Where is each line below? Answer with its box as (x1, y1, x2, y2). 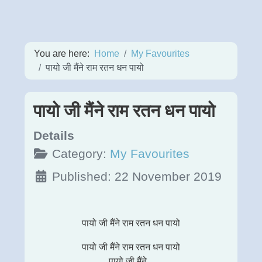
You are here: (33, 48, 94, 58)
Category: (48, 146, 110, 160)
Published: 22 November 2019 (51, 169, 222, 183)
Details (33, 128, 74, 142)
